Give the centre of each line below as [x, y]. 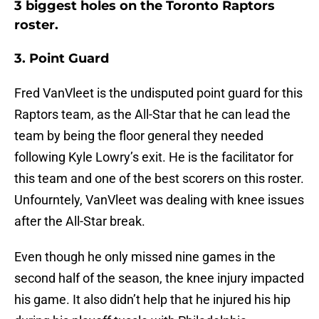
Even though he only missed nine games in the [145, 257]
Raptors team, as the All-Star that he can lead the [152, 115]
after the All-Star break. [80, 221]
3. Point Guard [62, 59]
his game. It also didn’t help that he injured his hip [152, 300]
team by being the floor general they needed [139, 136]
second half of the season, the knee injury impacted [159, 278]
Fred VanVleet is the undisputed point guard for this [158, 93]
